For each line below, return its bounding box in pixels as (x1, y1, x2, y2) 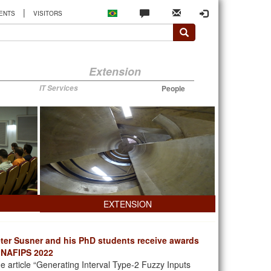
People (161, 83, 185, 94)
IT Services (39, 83, 78, 93)
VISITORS (33, 9, 62, 18)
